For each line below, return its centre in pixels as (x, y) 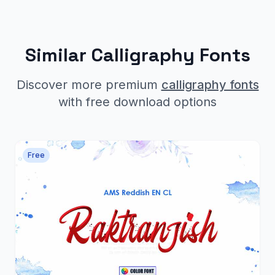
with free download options (137, 102)
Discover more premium (89, 84)
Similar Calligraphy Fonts (137, 55)
